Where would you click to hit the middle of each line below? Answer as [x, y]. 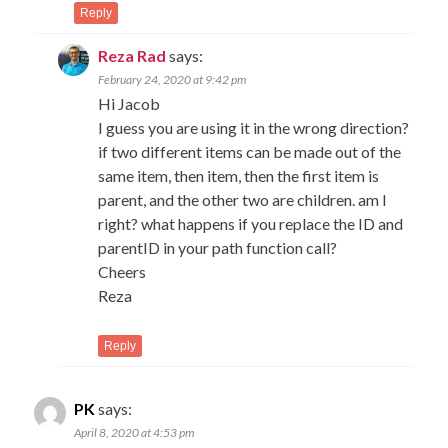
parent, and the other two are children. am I [243, 199]
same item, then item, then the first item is [239, 175]
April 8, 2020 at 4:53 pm [134, 432]
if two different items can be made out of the [250, 151]
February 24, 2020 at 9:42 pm [172, 79]
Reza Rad [132, 55]
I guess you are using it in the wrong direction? [254, 127]
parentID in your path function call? [218, 247]
